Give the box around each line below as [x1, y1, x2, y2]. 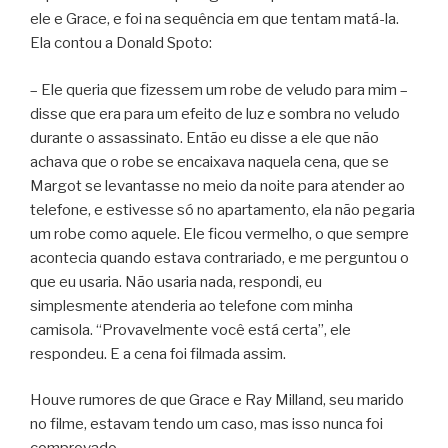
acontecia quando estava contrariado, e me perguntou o [30, 248, 409, 267]
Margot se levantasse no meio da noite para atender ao [30, 176, 405, 195]
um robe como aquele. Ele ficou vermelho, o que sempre [30, 224, 409, 243]
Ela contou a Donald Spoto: [30, 34, 212, 53]
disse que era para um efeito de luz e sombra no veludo [30, 104, 400, 123]
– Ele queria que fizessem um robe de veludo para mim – [30, 80, 408, 99]
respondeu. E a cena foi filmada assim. [30, 344, 286, 363]
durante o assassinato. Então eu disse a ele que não [30, 128, 379, 147]
